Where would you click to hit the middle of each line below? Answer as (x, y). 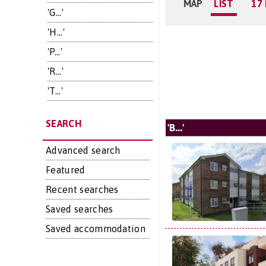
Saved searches (80, 209)
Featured (66, 170)
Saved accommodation (96, 229)
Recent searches (82, 189)
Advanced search (83, 150)
